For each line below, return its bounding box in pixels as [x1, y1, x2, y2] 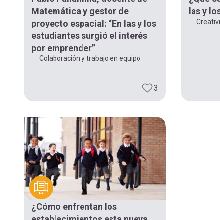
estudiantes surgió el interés [31, 30, 147, 41]
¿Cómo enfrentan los [31, 201, 117, 212]
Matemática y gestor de [31, 5, 129, 16]
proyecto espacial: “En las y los [31, 18, 156, 28]
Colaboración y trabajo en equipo [39, 54, 140, 62]
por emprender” [31, 42, 95, 53]
